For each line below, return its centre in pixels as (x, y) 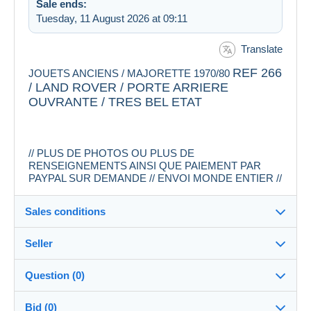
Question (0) (55, 276)
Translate (262, 49)
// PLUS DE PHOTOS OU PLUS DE (111, 153)
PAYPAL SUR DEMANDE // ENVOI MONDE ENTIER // (155, 178)
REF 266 (257, 73)
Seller (39, 244)
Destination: (69, 258)
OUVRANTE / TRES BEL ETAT (115, 102)
